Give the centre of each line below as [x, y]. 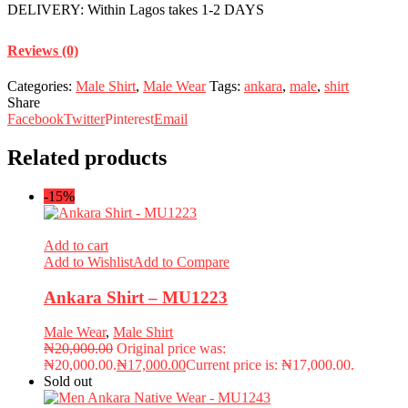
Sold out [68, 382]
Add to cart [76, 245]
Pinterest [129, 119]
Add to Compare [181, 261]
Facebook [36, 119]
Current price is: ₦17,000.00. [270, 365]
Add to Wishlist [88, 261]
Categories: [40, 86]
